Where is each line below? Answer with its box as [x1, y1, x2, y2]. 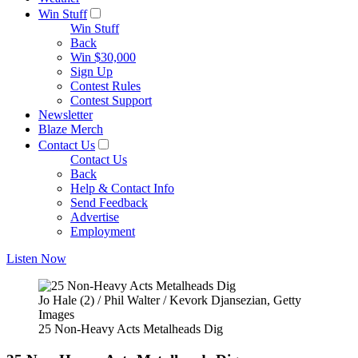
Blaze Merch [38, 122, 103, 136]
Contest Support [70, 93, 152, 107]
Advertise [70, 210, 119, 224]
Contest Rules [70, 79, 141, 93]
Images [38, 308, 74, 321]
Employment [70, 225, 135, 238]
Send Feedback [70, 196, 148, 209]
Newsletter [38, 108, 93, 121]
